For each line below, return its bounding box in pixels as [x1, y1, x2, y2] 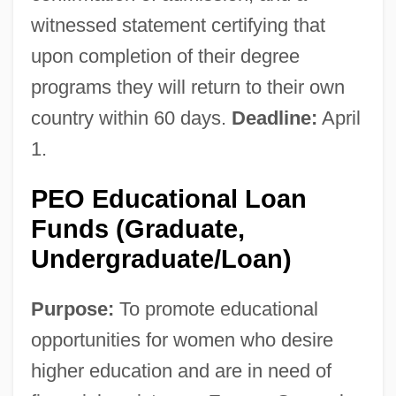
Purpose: [30, 297, 114, 320]
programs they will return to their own [30, 75, 345, 98]
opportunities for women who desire [30, 328, 333, 351]
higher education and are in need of [30, 359, 331, 382]
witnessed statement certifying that [30, 13, 325, 36]
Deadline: [231, 106, 317, 129]
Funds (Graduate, [30, 214, 245, 243]
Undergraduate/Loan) [30, 244, 292, 273]
